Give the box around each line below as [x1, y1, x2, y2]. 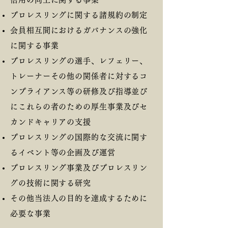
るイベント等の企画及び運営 [10, 149, 116, 156]
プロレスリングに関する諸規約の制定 [10, 11, 148, 19]
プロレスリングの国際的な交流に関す [10, 133, 148, 141]
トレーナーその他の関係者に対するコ [10, 72, 148, 80]
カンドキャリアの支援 [10, 118, 91, 126]
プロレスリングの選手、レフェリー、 [10, 57, 148, 65]
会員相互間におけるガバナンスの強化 [10, 26, 148, 34]
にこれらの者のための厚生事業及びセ [10, 103, 148, 110]
